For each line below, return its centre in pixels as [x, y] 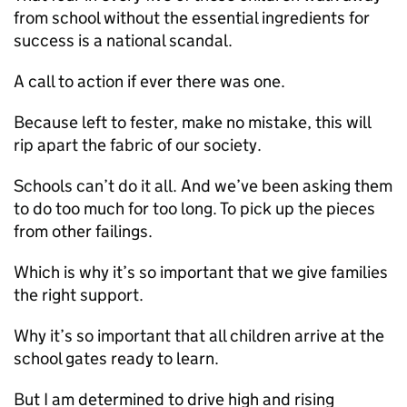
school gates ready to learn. [116, 358]
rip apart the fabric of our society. [138, 145]
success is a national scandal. [123, 40]
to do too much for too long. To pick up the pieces [194, 208]
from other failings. [83, 231]
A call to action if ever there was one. [149, 81]
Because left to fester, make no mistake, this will [192, 122]
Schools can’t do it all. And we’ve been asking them [203, 186]
